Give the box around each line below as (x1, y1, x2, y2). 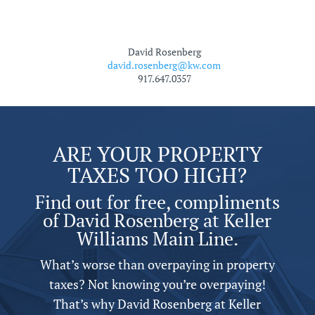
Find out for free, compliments (34, 190, 280, 214)
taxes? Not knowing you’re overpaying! (49, 276, 266, 292)
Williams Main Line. (76, 226, 238, 250)
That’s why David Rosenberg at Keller (53, 295, 262, 312)
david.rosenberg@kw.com (108, 58, 221, 72)
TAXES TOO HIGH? (67, 161, 247, 189)
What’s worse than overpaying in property (39, 256, 275, 273)
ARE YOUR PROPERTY (52, 140, 262, 168)
